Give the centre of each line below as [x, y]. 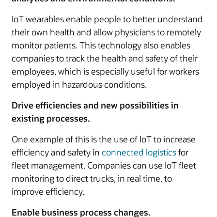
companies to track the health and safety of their [105, 58]
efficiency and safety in [57, 152]
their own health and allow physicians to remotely [106, 32]
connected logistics [139, 152]
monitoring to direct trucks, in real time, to [92, 178]
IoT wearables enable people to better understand [107, 19]
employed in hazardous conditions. [79, 84]
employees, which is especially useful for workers [105, 71]
